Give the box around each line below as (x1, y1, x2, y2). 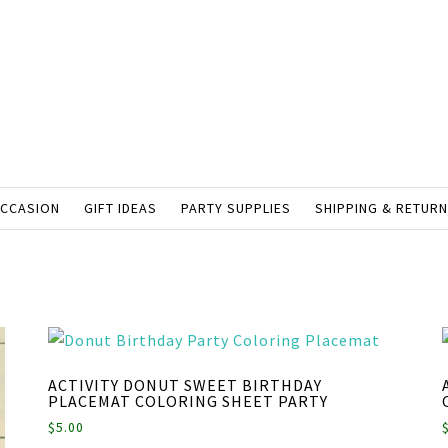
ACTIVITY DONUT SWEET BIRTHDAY (47, 375, 322, 395)
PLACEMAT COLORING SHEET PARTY (47, 391, 328, 411)
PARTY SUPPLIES (180, 199, 291, 217)
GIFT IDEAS (83, 199, 157, 217)
